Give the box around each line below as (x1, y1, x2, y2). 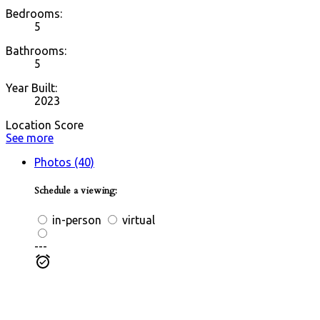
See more (6, 131, 54, 145)
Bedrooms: (6, 7, 62, 21)
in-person (49, 214, 101, 227)
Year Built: (6, 81, 57, 95)
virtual (119, 214, 155, 227)
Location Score (6, 119, 84, 132)
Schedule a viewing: (34, 184, 117, 198)
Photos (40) (34, 156, 94, 169)
